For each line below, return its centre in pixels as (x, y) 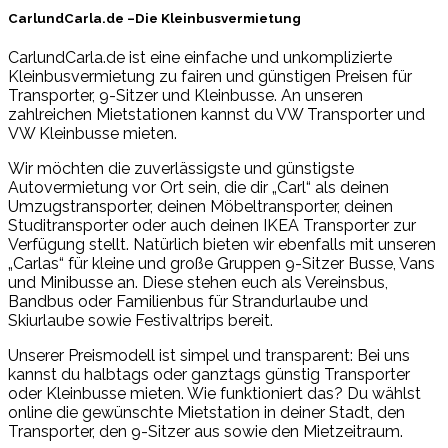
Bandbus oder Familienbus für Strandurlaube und (188, 302)
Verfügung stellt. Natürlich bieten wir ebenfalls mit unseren (222, 245)
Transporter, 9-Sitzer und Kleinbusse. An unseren (185, 96)
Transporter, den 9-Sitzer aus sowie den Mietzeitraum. (205, 432)
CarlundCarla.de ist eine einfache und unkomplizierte (200, 58)
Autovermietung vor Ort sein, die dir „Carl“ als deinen (198, 188)
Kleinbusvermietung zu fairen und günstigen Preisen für (210, 77)
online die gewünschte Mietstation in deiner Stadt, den (206, 413)
